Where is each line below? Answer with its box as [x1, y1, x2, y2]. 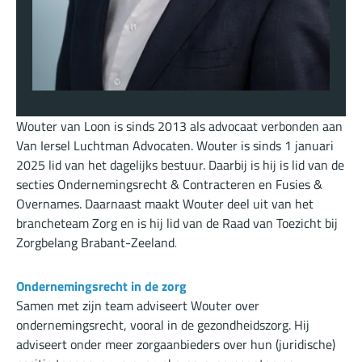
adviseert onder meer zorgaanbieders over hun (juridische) [16, 335, 335, 355]
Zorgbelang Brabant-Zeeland [16, 233, 175, 253]
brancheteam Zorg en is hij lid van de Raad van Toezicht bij [16, 213, 338, 234]
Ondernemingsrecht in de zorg [16, 276, 190, 297]
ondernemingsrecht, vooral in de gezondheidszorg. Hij [16, 315, 309, 335]
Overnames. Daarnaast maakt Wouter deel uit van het [16, 194, 314, 214]
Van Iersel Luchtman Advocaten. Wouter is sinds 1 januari [16, 136, 334, 156]
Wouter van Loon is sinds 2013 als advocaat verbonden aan [16, 116, 343, 137]
